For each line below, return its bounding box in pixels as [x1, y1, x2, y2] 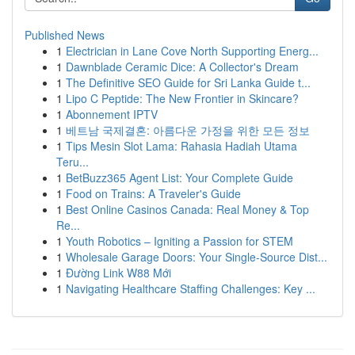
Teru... [56, 154, 89, 170]
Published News [25, 27, 105, 43]
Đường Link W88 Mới [66, 265, 171, 281]
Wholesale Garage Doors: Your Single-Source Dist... [66, 249, 327, 265]
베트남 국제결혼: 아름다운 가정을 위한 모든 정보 [66, 122, 310, 138]
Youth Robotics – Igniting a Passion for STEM [66, 233, 293, 249]
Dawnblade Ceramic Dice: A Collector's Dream [66, 59, 299, 74]
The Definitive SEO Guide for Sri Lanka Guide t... [66, 74, 311, 90]
